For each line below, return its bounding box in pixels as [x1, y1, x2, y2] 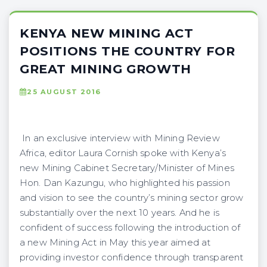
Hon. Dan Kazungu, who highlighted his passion [20, 177, 230, 188]
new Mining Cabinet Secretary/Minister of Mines [20, 162, 234, 173]
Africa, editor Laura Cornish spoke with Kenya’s [20, 147, 226, 159]
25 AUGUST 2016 [27, 87, 101, 96]
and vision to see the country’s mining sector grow [20, 192, 244, 203]
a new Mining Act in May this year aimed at [20, 237, 211, 248]
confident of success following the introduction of [20, 222, 241, 233]
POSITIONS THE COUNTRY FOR [20, 43, 235, 58]
